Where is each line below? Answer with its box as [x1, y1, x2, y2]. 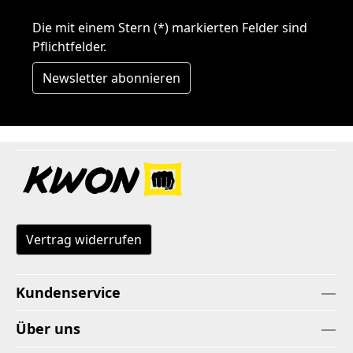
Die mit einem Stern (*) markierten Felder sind [32, 19, 307, 37]
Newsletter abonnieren [43, 69, 180, 87]
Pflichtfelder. [32, 38, 106, 56]
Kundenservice [16, 283, 121, 303]
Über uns [16, 319, 80, 339]
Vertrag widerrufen [26, 231, 142, 249]
